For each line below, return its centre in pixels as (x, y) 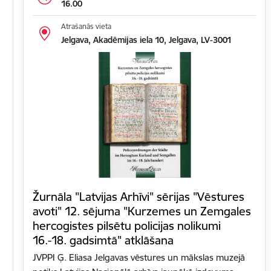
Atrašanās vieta (86, 27)
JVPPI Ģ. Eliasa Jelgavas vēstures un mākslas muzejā (139, 258)
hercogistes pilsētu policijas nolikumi (127, 226)
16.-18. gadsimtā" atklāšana (103, 240)
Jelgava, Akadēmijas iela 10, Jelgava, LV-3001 (146, 40)
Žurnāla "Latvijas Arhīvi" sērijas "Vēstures (139, 197)
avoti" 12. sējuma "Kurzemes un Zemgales (142, 211)
